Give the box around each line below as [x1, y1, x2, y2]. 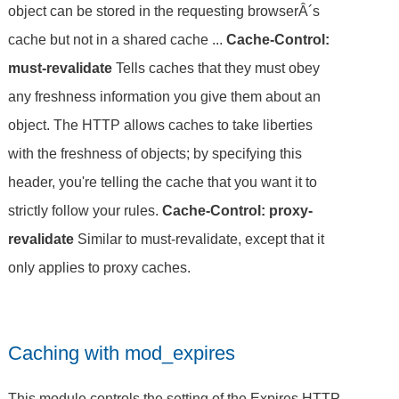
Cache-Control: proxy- [162, 202, 313, 218]
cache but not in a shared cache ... [8, 31, 227, 47]
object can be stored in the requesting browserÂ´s [8, 3, 321, 19]
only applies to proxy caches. [8, 259, 191, 275]
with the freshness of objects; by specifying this [8, 145, 303, 161]
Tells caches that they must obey [112, 60, 321, 76]
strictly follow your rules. [8, 202, 163, 218]
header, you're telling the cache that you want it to [8, 174, 318, 190]
